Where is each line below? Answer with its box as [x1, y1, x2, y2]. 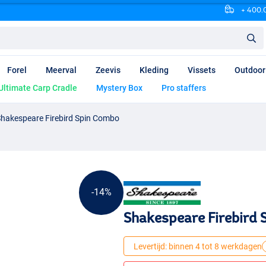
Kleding [140, 65, 169, 75]
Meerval [46, 65, 77, 75]
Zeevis [96, 65, 121, 75]
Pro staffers [161, 83, 206, 93]
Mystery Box [96, 83, 142, 93]
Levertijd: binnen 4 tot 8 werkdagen [134, 241, 262, 251]
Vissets [188, 65, 216, 75]
